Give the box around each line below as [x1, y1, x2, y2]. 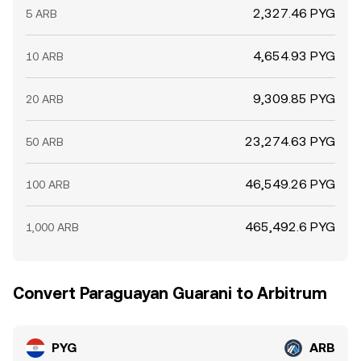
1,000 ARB [26, 221, 79, 234]
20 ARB [26, 93, 64, 106]
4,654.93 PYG [253, 48, 335, 64]
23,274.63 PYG [245, 134, 335, 149]
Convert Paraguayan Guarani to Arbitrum [13, 284, 327, 303]
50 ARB [26, 135, 64, 148]
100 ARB [26, 178, 70, 191]
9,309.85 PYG [253, 91, 335, 106]
